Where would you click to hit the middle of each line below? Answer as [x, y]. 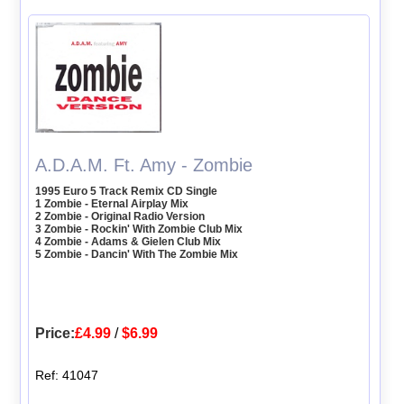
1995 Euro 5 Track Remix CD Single [127, 192]
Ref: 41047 [67, 376]
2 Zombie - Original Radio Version [120, 217]
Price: [55, 334]
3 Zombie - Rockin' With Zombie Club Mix [139, 230]
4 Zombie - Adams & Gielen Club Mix [129, 242]
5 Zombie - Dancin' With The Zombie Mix [137, 255]
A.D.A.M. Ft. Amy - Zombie [144, 165]
